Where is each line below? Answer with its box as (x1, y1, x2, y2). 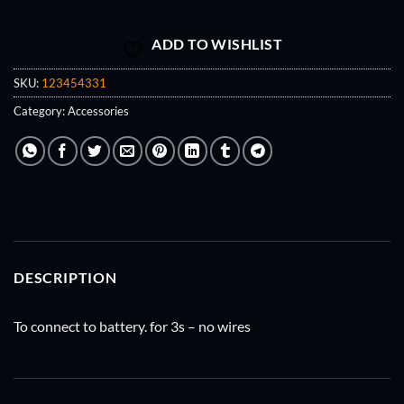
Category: (14, 104, 68, 119)
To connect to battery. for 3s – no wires (14, 317, 251, 335)
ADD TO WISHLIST (151, 36, 283, 53)
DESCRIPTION (14, 269, 117, 287)
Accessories (68, 104, 129, 119)
